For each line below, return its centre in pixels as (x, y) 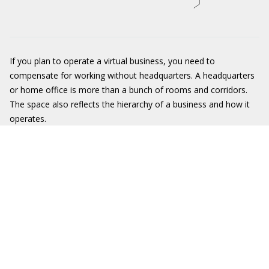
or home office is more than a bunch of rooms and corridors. (128, 90)
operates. (28, 119)
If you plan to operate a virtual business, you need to (112, 61)
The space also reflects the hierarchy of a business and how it (130, 104)
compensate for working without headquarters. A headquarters (132, 75)
